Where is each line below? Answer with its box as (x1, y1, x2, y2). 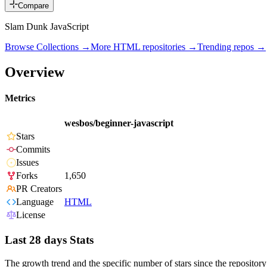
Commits (16, 144, 50, 155)
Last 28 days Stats (5, 234, 94, 247)
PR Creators (16, 184, 62, 194)
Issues (16, 157, 39, 168)
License (16, 210, 45, 221)
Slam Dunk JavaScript (5, 21, 89, 32)
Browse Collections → (5, 42, 91, 52)
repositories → (140, 42, 197, 52)
